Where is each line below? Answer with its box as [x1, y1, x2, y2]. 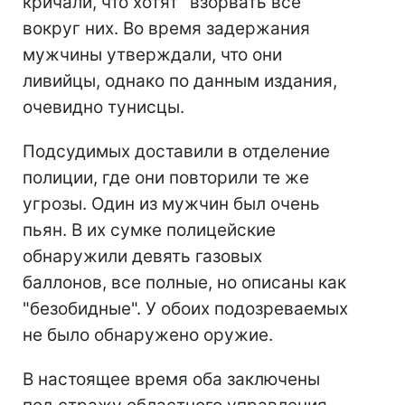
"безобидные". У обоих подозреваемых [23, 298, 348, 320]
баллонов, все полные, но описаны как [23, 272, 346, 294]
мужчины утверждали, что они [23, 44, 282, 66]
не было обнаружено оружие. [23, 325, 273, 346]
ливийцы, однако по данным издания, [23, 71, 337, 92]
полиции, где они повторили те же [23, 167, 309, 189]
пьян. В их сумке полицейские [23, 220, 276, 241]
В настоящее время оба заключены [23, 369, 320, 391]
